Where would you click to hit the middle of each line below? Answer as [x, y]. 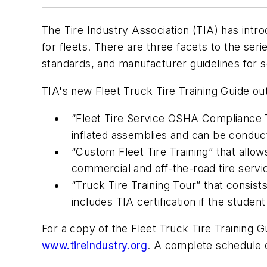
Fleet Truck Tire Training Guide [173, 91]
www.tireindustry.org [94, 246]
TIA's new [69, 91]
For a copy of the [87, 229]
